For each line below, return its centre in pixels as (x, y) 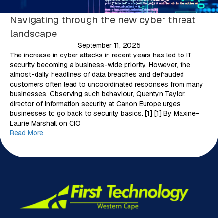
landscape (33, 33)
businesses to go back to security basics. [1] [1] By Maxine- (104, 113)
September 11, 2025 (109, 45)
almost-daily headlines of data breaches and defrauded (97, 74)
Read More (27, 133)
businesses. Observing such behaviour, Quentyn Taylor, (98, 94)
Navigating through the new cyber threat (102, 20)
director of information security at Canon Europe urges (95, 103)
